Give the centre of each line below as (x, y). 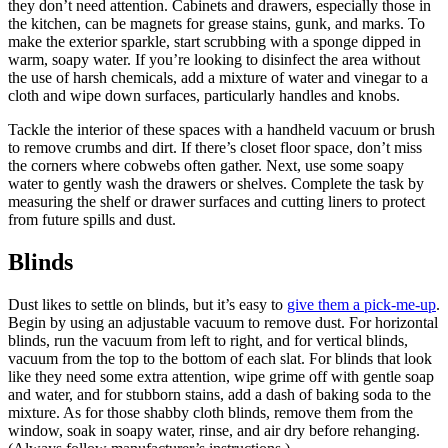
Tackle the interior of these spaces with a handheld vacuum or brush (221, 130)
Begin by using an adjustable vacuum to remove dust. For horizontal (223, 322)
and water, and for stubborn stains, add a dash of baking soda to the (219, 394)
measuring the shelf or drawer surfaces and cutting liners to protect (216, 202)
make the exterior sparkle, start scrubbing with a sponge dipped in (214, 42)
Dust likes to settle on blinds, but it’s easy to (147, 304)
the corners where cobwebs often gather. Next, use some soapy (206, 166)
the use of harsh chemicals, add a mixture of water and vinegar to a (218, 78)
